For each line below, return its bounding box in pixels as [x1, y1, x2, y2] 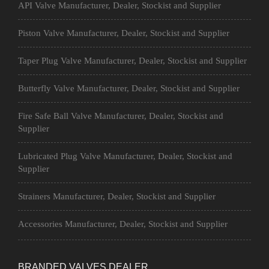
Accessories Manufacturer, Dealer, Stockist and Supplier [18, 219, 228, 229]
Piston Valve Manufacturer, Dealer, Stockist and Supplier [18, 28, 229, 38]
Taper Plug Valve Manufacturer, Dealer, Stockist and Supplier [18, 56, 247, 65]
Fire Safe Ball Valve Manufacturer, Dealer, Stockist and [18, 111, 223, 121]
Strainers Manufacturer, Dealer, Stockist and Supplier [18, 192, 216, 201]
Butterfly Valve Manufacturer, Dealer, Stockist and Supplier [18, 83, 240, 93]
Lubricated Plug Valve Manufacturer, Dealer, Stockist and [18, 151, 232, 161]
